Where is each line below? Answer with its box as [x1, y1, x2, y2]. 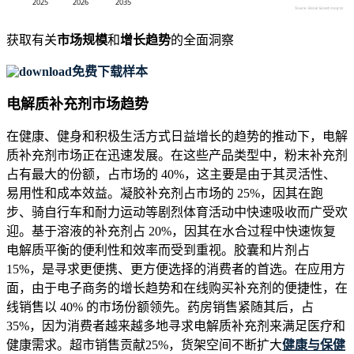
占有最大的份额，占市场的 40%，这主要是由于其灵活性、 [6, 168, 336, 182]
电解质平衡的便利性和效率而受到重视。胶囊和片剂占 [6, 243, 310, 258]
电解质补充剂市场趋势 [6, 96, 149, 113]
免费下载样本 [72, 65, 148, 79]
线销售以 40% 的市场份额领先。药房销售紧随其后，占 [6, 300, 314, 314]
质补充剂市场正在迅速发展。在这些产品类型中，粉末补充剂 [6, 149, 348, 163]
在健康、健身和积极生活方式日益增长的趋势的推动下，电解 [6, 130, 348, 144]
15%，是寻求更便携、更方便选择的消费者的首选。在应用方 [6, 262, 345, 277]
